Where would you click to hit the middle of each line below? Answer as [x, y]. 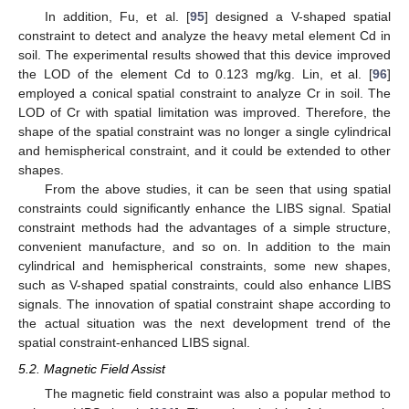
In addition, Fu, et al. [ [117, 17]
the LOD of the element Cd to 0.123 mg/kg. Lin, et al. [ [195, 74]
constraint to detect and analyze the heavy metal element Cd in [204, 36]
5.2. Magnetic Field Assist [92, 368]
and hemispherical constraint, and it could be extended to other [204, 151]
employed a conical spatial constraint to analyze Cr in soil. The [204, 94]
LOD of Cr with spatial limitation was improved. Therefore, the [204, 113]
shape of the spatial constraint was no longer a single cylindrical [204, 132]
